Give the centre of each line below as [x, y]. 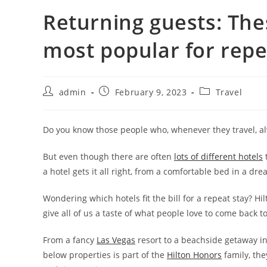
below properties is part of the [105, 255]
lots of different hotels [218, 157]
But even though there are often [108, 157]
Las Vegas [116, 240]
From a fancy [70, 240]
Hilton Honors [194, 255]
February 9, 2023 [151, 92]
